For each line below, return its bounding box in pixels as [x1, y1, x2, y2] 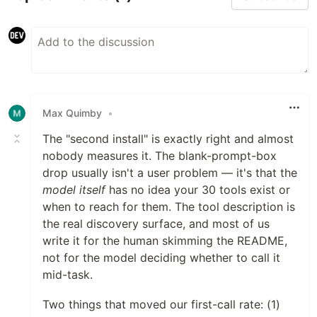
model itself [42, 182, 105, 197]
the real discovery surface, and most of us [42, 216, 270, 231]
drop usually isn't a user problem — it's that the [42, 165, 297, 180]
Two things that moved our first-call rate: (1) [42, 296, 280, 311]
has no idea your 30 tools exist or [105, 182, 290, 197]
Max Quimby [42, 107, 102, 120]
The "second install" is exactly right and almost [42, 131, 294, 146]
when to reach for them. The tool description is [42, 199, 295, 214]
